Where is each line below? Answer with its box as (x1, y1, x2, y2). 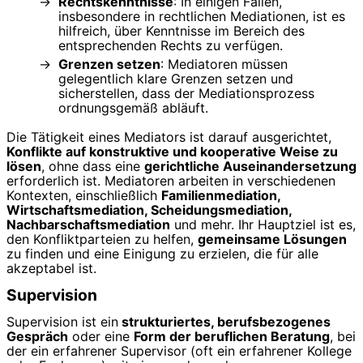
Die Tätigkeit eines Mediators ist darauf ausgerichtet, (6, 129, 331, 146)
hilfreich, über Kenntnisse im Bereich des (58, 23, 305, 40)
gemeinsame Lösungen (198, 231, 347, 248)
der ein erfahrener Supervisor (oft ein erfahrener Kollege (6, 342, 352, 359)
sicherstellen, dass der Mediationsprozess (58, 85, 314, 102)
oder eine (68, 327, 134, 344)
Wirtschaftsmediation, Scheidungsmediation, (6, 202, 292, 219)
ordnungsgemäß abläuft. (58, 100, 208, 117)
